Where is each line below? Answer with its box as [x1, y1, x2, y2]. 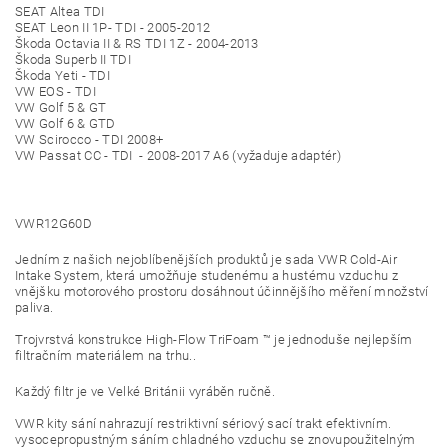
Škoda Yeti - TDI [15, 68, 111, 83]
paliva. [15, 300, 54, 315]
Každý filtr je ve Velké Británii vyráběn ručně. [15, 384, 276, 399]
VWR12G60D [15, 216, 92, 231]
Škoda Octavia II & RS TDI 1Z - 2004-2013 [15, 36, 259, 51]
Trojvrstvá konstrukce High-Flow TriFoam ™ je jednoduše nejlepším [15, 332, 413, 347]
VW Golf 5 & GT [15, 100, 107, 115]
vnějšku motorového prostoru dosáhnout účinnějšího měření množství [15, 284, 429, 299]
